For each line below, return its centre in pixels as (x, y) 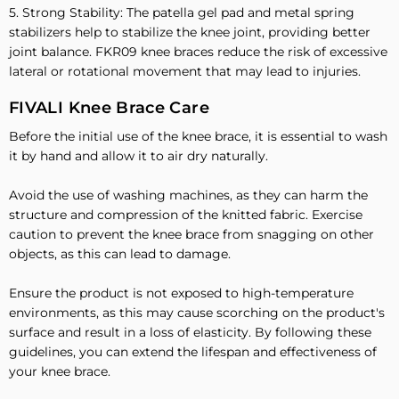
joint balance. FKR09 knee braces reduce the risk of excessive (198, 52)
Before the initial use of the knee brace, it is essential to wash (198, 137)
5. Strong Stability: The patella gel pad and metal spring (182, 13)
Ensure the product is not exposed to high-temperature (181, 293)
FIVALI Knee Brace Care (109, 108)
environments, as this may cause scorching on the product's (197, 313)
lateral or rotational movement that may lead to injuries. (185, 72)
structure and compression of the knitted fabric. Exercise (186, 215)
